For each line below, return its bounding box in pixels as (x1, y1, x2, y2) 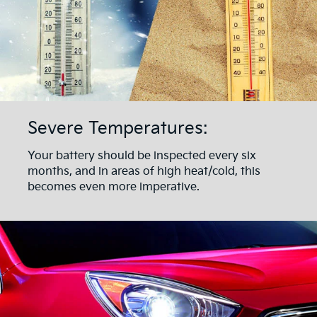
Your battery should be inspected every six (28, 149, 256, 163)
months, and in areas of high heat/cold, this (28, 165, 260, 179)
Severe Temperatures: (28, 117, 207, 139)
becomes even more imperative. (28, 180, 200, 195)
